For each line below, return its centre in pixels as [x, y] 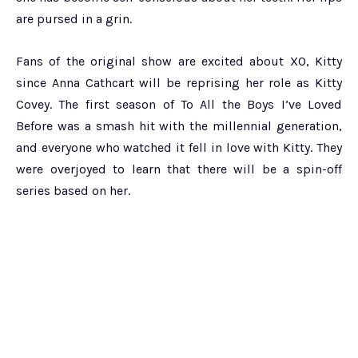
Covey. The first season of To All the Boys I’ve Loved [179, 105]
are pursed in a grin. [74, 19]
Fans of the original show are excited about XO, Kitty [179, 62]
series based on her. [73, 191]
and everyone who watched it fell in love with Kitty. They [179, 148]
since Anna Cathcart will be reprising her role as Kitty [179, 83]
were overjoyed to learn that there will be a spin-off [179, 169]
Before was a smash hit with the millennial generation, [179, 126]
